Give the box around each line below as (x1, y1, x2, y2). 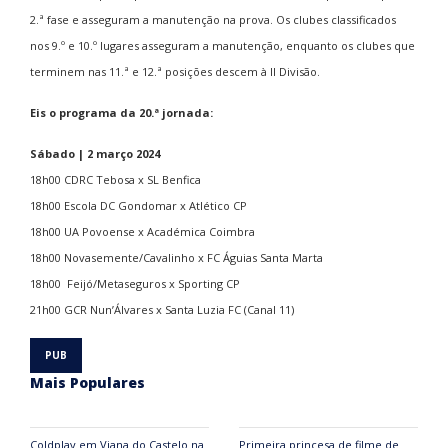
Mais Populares (30, 372, 145, 392)
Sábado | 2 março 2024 (30, 146, 160, 162)
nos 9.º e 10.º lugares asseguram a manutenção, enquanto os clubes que (30, 38, 415, 54)
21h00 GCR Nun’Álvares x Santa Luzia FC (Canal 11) (30, 302, 294, 318)
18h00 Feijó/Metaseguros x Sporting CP (30, 276, 240, 292)
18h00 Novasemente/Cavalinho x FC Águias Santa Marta (30, 250, 323, 266)
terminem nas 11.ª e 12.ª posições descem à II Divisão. (30, 64, 320, 80)
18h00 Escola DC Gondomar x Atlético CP (30, 198, 247, 214)
